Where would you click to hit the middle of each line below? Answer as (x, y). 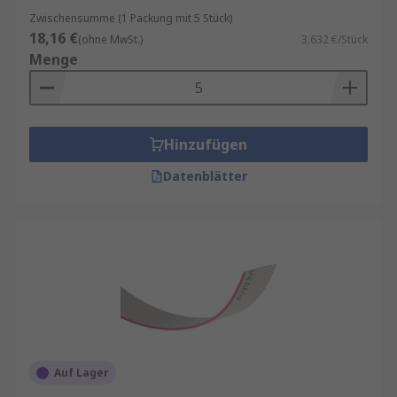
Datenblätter (205, 176)
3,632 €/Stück (335, 39)
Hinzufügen (206, 144)
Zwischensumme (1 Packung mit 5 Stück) (131, 18)
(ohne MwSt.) (110, 39)
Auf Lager (82, 373)
